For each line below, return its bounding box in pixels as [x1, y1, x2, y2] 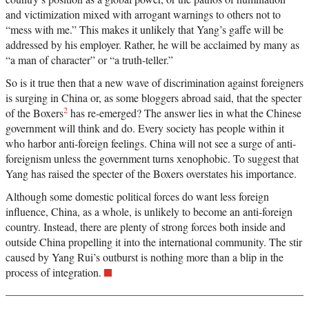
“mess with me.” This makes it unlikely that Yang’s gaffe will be [6, 22, 283, 37]
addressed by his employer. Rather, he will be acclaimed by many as [6, 37, 299, 52]
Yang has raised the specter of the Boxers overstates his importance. [6, 166, 297, 181]
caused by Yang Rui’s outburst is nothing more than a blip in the [6, 250, 283, 265]
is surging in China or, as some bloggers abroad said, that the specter [6, 90, 301, 106]
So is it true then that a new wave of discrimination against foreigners [6, 75, 303, 90]
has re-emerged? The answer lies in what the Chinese [68, 106, 301, 121]
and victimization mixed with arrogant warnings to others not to [6, 7, 281, 22]
